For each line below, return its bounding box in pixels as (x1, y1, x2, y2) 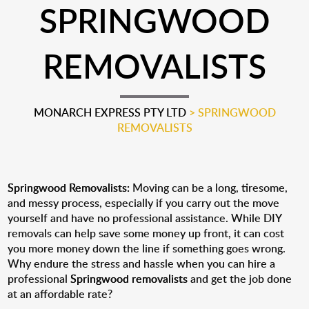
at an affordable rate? (8, 286, 113, 301)
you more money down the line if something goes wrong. (8, 241, 286, 256)
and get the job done (188, 271, 292, 286)
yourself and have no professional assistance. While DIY (8, 210, 282, 226)
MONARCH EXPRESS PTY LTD (33, 105, 186, 120)
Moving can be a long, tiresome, (130, 180, 288, 195)
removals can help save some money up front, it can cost (8, 226, 285, 241)
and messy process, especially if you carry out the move (8, 195, 280, 210)
